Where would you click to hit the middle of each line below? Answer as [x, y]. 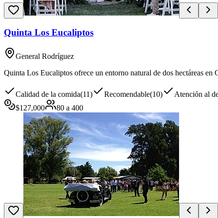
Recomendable [127, 94]
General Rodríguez [45, 56]
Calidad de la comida [48, 94]
